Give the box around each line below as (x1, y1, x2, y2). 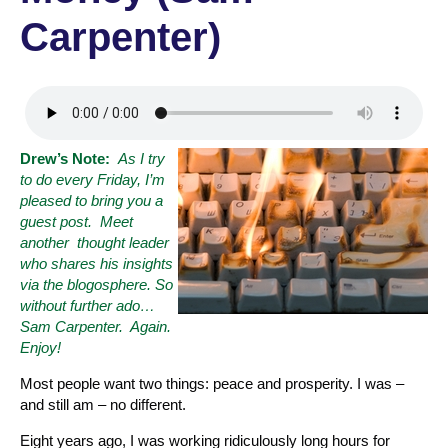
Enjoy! (20, 338, 61, 356)
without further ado (20, 296, 140, 314)
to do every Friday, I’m (20, 170, 165, 188)
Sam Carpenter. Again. (20, 317, 171, 335)
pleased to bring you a (20, 191, 163, 209)
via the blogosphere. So (20, 275, 173, 293)
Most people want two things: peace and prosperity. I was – (20, 374, 404, 392)
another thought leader (20, 233, 169, 251)
